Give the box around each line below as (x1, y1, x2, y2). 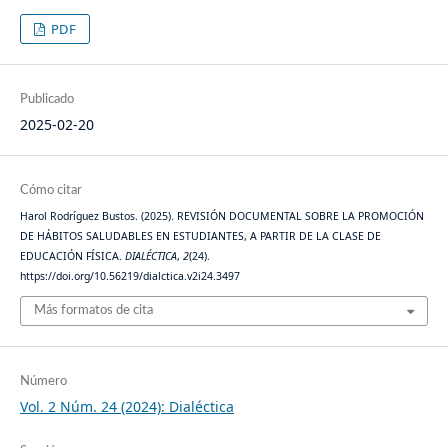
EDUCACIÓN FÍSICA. (19, 248, 125, 263)
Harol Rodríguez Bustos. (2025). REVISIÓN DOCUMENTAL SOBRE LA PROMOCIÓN (19, 208, 424, 223)
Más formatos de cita (33, 304, 153, 318)
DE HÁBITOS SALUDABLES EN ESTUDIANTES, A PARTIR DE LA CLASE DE (19, 228, 381, 243)
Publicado (19, 92, 74, 106)
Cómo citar (19, 183, 82, 197)
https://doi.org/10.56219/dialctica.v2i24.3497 (19, 268, 240, 283)
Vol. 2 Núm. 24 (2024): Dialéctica (19, 397, 234, 417)
